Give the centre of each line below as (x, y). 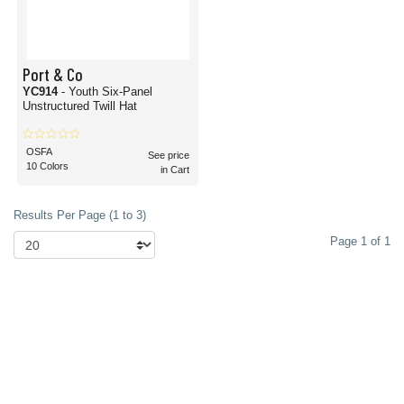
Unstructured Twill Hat (80, 106)
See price (169, 155)
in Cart (175, 170)
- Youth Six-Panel (107, 92)
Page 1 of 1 (360, 241)
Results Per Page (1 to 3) (80, 215)
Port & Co (53, 74)
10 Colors (47, 166)
